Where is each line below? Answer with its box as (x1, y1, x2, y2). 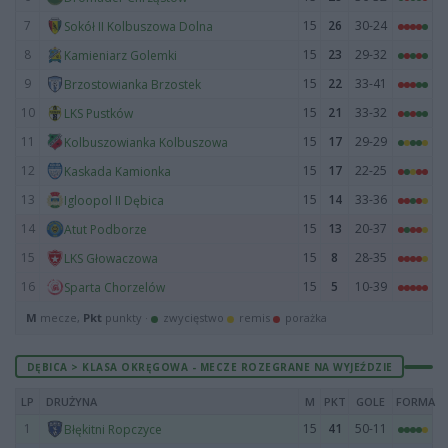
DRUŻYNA (46, 394, 97, 409)
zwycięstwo (160, 310, 227, 325)
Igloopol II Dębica (64, 191, 164, 209)
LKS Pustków (64, 104, 133, 122)
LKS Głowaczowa (64, 249, 158, 267)
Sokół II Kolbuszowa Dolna (64, 17, 213, 35)
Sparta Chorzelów (64, 278, 165, 296)
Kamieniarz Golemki (64, 46, 177, 64)
